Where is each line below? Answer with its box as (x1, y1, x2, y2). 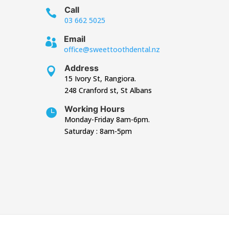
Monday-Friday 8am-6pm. (64, 114, 150, 124)
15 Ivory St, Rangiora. (64, 73, 136, 83)
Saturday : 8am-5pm (64, 126, 134, 136)
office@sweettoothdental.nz (64, 44, 161, 54)
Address (64, 62, 99, 73)
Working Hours (64, 103, 125, 114)
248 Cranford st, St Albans (64, 85, 152, 95)
